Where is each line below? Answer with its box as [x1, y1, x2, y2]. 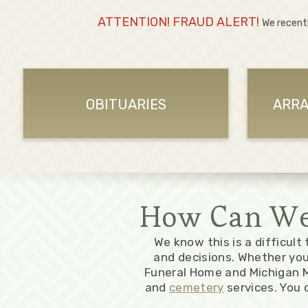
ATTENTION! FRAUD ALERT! [98, 14, 262, 30]
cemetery [168, 280, 224, 294]
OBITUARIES [85, 96, 166, 113]
